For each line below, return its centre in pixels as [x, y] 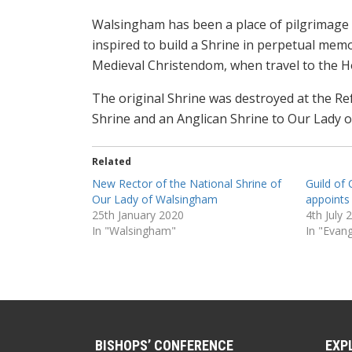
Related [112, 161]
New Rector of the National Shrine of [187, 183]
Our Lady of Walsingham [155, 199]
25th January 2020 [138, 214]
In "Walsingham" [134, 230]
